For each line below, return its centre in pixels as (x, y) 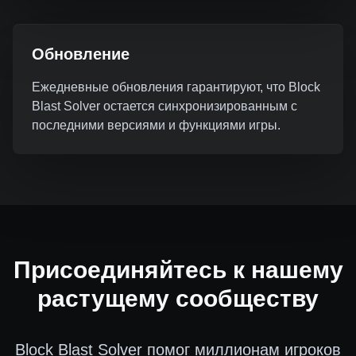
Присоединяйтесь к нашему (178, 270)
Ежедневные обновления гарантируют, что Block (176, 87)
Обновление (81, 54)
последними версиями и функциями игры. (156, 125)
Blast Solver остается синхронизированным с (164, 106)
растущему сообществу (178, 298)
